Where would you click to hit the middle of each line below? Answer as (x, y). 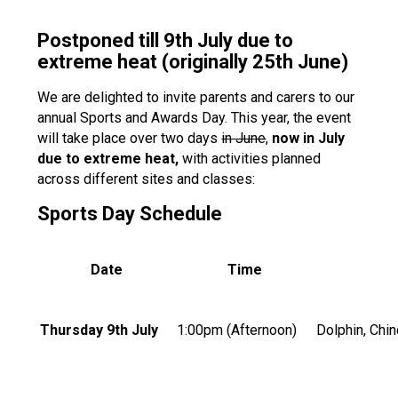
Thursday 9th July (99, 330)
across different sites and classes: (147, 179)
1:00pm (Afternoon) (237, 330)
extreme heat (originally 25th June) (193, 62)
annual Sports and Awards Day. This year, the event (195, 118)
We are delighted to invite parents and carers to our (196, 97)
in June (244, 138)
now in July (309, 138)
